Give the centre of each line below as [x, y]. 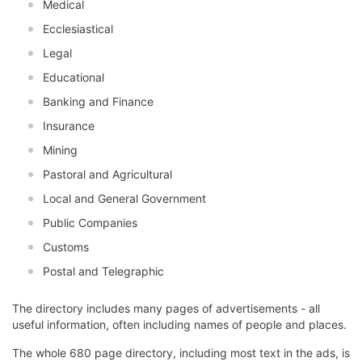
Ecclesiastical [78, 29]
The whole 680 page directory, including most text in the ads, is [181, 353]
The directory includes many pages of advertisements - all [166, 309]
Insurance [69, 126]
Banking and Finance [98, 102]
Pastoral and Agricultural [107, 175]
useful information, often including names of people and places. [179, 325]
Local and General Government [124, 199]
